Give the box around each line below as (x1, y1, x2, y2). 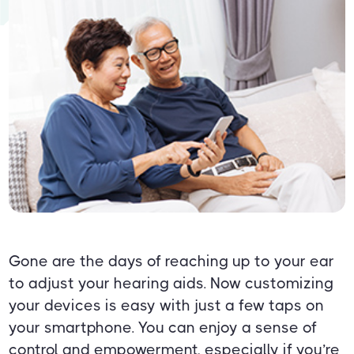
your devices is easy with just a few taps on (9, 296, 325, 315)
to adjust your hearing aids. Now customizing (9, 274, 334, 293)
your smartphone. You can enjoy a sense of (9, 318, 318, 337)
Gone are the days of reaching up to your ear (9, 252, 335, 271)
